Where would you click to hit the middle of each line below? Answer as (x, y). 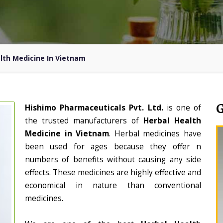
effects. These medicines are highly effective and (113, 172)
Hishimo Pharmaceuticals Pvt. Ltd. (96, 108)
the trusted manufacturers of (84, 121)
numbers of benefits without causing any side (113, 160)
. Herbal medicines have (155, 134)
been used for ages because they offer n (113, 147)
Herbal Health (172, 121)
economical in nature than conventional (113, 185)
